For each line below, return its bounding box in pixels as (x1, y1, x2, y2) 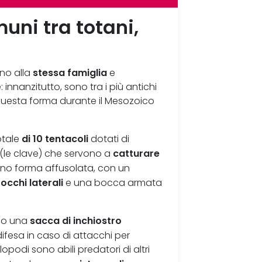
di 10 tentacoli (22, 133, 91, 145)
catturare (113, 147, 160, 160)
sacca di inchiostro (30, 215, 122, 227)
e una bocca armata (63, 177, 163, 189)
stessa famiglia (33, 67, 108, 79)
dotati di (91, 133, 130, 145)
